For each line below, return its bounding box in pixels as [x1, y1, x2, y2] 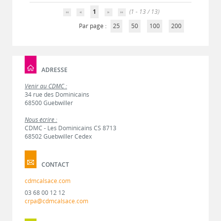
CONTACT [41, 160, 69, 169]
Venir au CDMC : [25, 82, 67, 90]
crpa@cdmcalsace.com [25, 197, 88, 205]
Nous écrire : [25, 115, 57, 124]
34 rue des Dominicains [25, 90, 89, 99]
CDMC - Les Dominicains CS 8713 [25, 124, 116, 132]
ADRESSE [41, 65, 68, 74]
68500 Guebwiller [25, 99, 73, 107]
